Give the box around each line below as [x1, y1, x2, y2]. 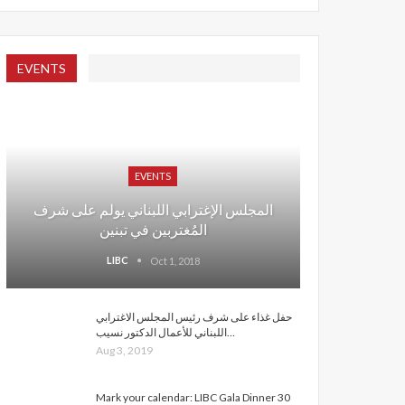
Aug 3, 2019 [95, 344, 153, 358]
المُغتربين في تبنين [99, 221, 207, 239]
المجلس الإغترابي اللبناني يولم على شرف [33, 201, 273, 219]
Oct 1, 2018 [149, 255, 200, 268]
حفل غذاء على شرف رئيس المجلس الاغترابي [95, 310, 292, 325]
